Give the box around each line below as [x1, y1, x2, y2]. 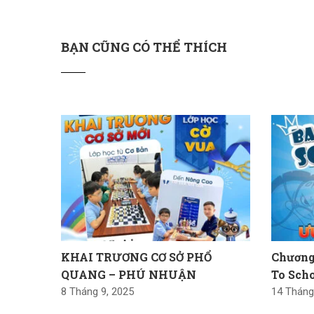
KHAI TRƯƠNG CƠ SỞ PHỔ [61, 249, 212, 264]
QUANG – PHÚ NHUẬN [61, 266, 196, 282]
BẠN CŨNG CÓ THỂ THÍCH [61, 38, 227, 55]
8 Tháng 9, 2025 [61, 285, 134, 298]
